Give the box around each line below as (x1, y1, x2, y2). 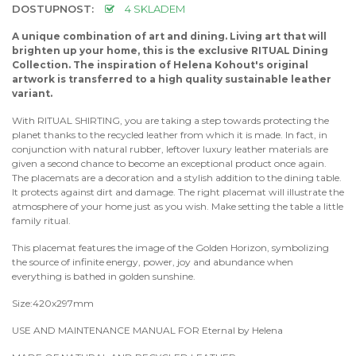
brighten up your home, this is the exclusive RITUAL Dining (12, 44, 328, 57)
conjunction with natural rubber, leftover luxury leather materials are (12, 143, 328, 156)
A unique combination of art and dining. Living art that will (12, 30, 327, 43)
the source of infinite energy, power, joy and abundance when (12, 256, 293, 269)
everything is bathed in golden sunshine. (12, 270, 195, 283)
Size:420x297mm (12, 297, 94, 310)
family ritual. (12, 215, 71, 227)
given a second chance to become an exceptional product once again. (12, 157, 327, 170)
